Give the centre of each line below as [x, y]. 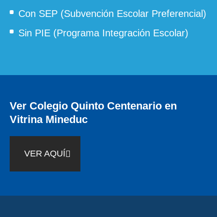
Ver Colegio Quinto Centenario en [93, 106]
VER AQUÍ [45, 154]
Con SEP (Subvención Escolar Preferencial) [112, 14]
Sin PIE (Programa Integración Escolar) [103, 33]
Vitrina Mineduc [49, 120]
